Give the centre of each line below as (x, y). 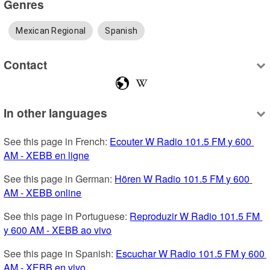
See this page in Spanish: (60, 253)
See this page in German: (59, 178)
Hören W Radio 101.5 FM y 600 (182, 178)
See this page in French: (57, 141)
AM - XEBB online (43, 192)
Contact (26, 65)
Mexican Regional (51, 30)
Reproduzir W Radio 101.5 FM (195, 216)
